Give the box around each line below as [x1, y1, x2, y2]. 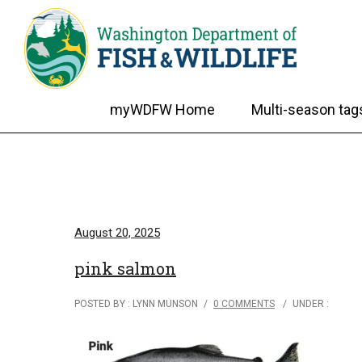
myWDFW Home [109, 100, 215, 118]
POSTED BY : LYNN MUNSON [74, 297, 198, 309]
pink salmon [74, 257, 176, 279]
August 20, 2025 [74, 225, 160, 240]
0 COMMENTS [213, 297, 275, 309]
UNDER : [293, 297, 329, 309]
